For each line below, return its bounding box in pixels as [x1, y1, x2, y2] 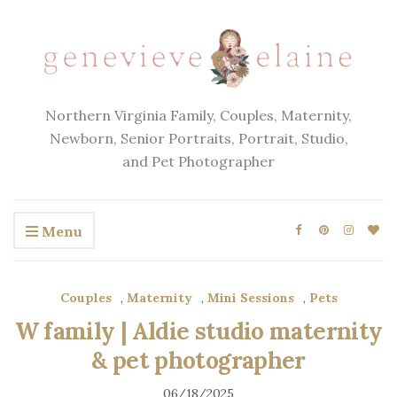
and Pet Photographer [122, 152, 275, 171]
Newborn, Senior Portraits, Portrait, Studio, [49, 129, 348, 148]
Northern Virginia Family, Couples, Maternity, [45, 106, 352, 125]
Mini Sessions [206, 290, 294, 307]
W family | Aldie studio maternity [14, 316, 383, 346]
